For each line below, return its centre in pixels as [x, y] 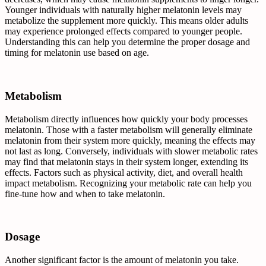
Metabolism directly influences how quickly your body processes [126, 119]
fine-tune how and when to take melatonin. [85, 194]
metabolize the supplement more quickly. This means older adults [126, 21]
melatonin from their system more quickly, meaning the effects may [130, 140]
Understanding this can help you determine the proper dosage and [127, 42]
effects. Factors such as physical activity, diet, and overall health [124, 172]
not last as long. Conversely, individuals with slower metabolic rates [131, 151]
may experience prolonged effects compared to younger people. [123, 31]
